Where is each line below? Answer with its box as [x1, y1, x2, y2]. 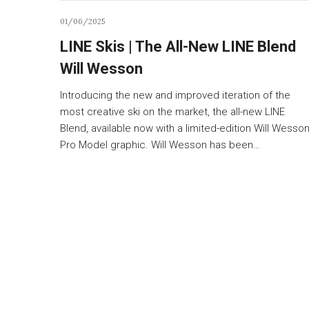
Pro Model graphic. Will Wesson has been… [60, 138, 260, 151]
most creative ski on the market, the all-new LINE [60, 105, 285, 118]
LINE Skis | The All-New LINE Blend [60, 37, 296, 55]
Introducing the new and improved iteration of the [60, 88, 290, 101]
